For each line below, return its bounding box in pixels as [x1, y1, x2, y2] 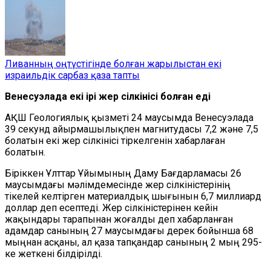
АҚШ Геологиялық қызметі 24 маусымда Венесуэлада [5, 112, 253, 123]
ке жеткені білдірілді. [5, 248, 102, 260]
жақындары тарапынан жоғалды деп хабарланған [5, 214, 233, 225]
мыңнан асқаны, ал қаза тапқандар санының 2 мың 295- [5, 237, 262, 248]
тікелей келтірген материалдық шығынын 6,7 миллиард [5, 191, 261, 202]
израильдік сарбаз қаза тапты [5, 70, 140, 81]
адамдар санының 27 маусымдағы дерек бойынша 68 [5, 225, 253, 237]
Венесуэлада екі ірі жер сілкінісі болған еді [5, 91, 211, 102]
